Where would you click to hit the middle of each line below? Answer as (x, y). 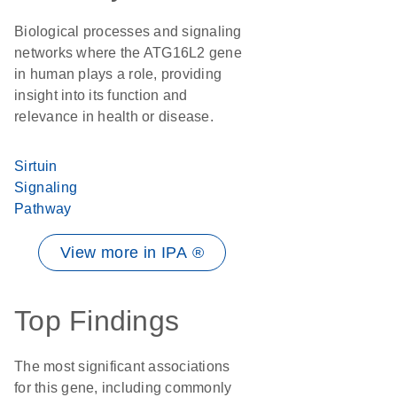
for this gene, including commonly (123, 388)
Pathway (43, 209)
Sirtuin (36, 166)
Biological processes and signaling (128, 31)
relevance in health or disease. (114, 117)
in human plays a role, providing (118, 74)
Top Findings (97, 321)
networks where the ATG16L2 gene (128, 53)
